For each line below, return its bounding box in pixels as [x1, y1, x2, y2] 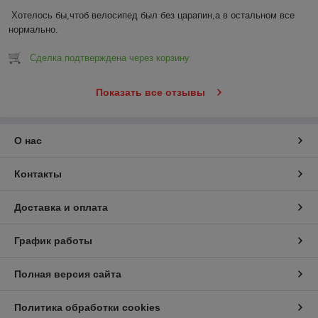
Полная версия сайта [14, 268, 121, 280]
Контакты [14, 168, 62, 180]
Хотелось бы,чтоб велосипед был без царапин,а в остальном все [11, 10, 295, 21]
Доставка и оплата [14, 202, 108, 214]
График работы [14, 235, 92, 247]
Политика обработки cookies [14, 302, 160, 314]
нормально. [9, 24, 58, 35]
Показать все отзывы [95, 87, 205, 99]
